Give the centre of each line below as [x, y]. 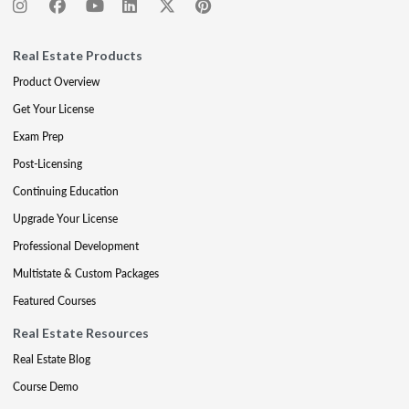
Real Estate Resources [81, 332]
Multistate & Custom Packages [86, 273]
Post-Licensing [47, 163]
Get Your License [53, 109]
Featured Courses [54, 300]
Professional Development [76, 246]
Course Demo [46, 386]
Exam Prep [38, 136]
